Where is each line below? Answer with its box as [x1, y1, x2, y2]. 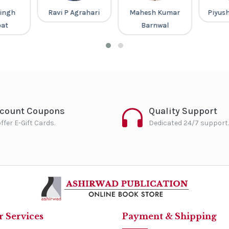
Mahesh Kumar [129, 8, 180, 17]
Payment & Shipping [122, 211, 217, 221]
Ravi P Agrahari [48, 8, 100, 17]
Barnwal [141, 21, 169, 30]
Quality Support [149, 105, 217, 117]
